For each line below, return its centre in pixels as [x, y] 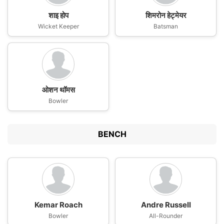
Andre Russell [166, 205]
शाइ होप [58, 15]
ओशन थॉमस [58, 90]
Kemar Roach [58, 205]
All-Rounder [166, 216]
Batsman [166, 26]
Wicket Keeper [58, 26]
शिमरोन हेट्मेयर [166, 15]
